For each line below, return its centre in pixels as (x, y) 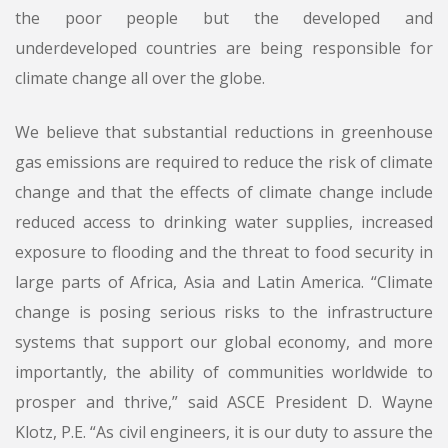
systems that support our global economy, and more (224, 342)
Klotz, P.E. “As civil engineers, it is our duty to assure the (224, 432)
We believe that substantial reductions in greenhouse (224, 132)
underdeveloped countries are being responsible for (224, 48)
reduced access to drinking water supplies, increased (224, 222)
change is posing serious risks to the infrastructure (224, 312)
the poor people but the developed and (224, 18)
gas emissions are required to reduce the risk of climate (224, 162)
